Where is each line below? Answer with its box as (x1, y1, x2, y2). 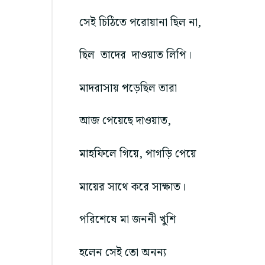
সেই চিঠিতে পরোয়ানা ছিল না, (79, 14, 201, 31)
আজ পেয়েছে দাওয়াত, (79, 112, 171, 130)
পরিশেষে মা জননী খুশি (79, 211, 179, 229)
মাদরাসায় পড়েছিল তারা (79, 79, 177, 97)
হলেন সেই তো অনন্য (79, 244, 169, 261)
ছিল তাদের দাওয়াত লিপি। (79, 47, 192, 64)
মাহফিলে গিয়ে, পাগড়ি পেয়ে (79, 145, 196, 163)
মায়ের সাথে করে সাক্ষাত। (79, 178, 186, 196)
